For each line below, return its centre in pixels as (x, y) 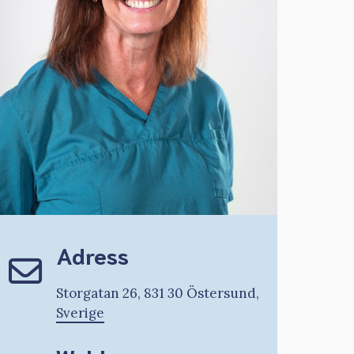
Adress (92, 254)
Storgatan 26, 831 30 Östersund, (158, 293)
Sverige (80, 313)
